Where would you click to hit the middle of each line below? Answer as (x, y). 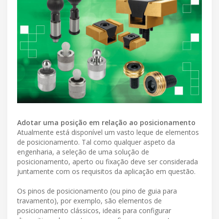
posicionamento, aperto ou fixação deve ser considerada (108, 161)
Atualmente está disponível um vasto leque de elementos (108, 132)
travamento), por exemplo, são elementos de (89, 200)
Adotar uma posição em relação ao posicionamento (106, 122)
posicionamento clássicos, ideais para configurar (94, 210)
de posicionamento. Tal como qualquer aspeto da (96, 142)
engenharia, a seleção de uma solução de (83, 152)
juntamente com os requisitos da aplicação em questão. (106, 171)
